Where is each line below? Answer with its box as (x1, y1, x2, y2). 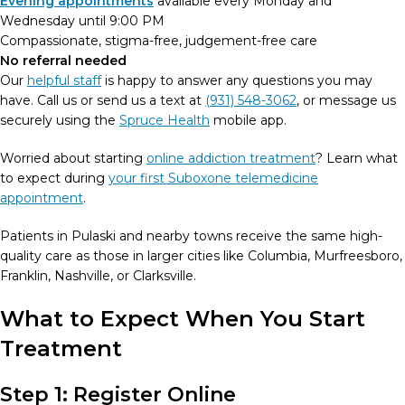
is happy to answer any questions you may (101, 72, 372, 89)
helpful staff (27, 72, 101, 89)
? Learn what (316, 150, 398, 166)
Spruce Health (119, 112, 210, 128)
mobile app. (213, 112, 287, 128)
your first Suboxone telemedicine (108, 170, 318, 186)
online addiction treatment (146, 150, 316, 166)
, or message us (297, 92, 396, 108)
